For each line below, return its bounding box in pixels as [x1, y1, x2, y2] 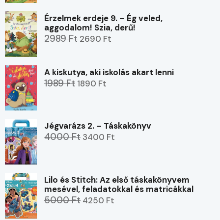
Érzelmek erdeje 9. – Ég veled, [44, 12, 163, 24]
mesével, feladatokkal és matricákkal [44, 184, 193, 195]
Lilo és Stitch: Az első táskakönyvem [44, 174, 190, 186]
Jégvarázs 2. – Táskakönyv [44, 120, 151, 132]
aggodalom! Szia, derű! [44, 22, 136, 33]
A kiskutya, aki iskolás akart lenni [44, 66, 174, 78]
